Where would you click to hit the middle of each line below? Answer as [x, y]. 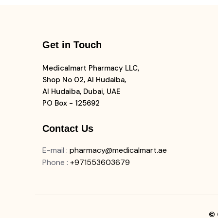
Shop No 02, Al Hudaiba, [84, 80]
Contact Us [68, 128]
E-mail [53, 150]
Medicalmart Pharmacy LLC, [91, 68]
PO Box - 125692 [71, 103]
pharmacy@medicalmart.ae [118, 150]
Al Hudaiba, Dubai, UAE [82, 91]
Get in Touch [72, 45]
